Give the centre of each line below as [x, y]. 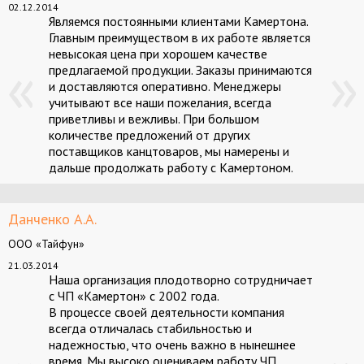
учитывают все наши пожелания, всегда [160, 102]
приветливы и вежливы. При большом [154, 119]
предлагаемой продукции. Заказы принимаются [180, 70]
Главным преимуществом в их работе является [180, 37]
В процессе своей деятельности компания [167, 312]
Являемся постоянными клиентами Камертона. [178, 21]
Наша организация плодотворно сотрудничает [181, 279]
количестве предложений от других [149, 135]
